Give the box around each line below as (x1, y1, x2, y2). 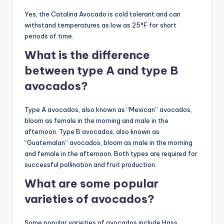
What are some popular (24, 176, 158, 191)
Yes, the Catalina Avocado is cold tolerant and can (24, 10, 180, 18)
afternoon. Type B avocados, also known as (24, 127, 159, 136)
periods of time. (24, 32, 73, 40)
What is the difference (24, 48, 150, 62)
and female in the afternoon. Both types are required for (24, 149, 197, 158)
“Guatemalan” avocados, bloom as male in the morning (24, 138, 192, 147)
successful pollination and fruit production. (24, 160, 156, 169)
